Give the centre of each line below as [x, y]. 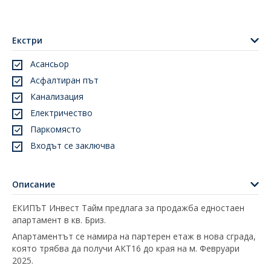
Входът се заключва [73, 145]
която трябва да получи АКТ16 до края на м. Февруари [126, 248]
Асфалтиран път [64, 80]
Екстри [27, 40]
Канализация [57, 96]
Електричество [61, 113]
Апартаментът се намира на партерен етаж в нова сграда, [134, 236]
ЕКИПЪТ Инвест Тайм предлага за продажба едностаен [128, 207]
